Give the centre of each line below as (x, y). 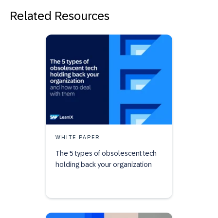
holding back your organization (104, 165)
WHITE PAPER (78, 137)
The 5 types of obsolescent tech (106, 154)
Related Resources (60, 16)
